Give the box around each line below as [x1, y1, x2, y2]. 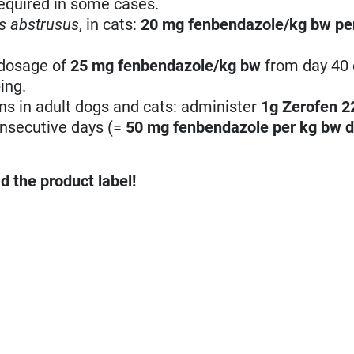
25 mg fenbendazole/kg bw [70, 55, 262, 75]
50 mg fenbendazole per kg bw [126, 117, 342, 137]
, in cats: [79, 14, 141, 34]
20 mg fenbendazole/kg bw [141, 14, 332, 34]
